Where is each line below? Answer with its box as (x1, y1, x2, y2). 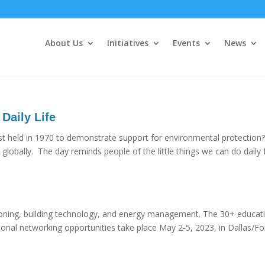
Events (172, 37, 200, 49)
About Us (44, 37, 83, 49)
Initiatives (106, 37, 148, 49)
